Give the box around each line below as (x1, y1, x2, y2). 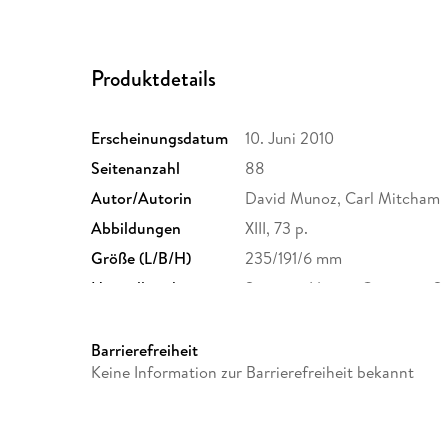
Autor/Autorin (91, 186, 193, 209)
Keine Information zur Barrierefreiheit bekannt (91, 360, 415, 383)
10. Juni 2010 (245, 126, 335, 149)
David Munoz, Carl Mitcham (245, 186, 441, 209)
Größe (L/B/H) (91, 246, 192, 269)
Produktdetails (91, 62, 217, 94)
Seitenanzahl (91, 156, 181, 179)
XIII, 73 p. (245, 216, 309, 239)
